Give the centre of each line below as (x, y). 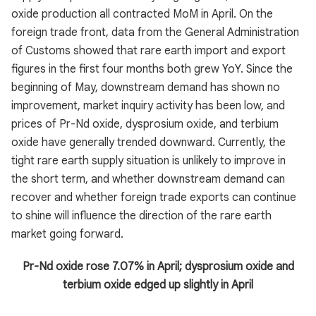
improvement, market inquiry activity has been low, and (148, 106)
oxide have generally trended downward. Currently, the (148, 142)
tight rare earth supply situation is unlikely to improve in (148, 161)
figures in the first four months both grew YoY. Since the (152, 69)
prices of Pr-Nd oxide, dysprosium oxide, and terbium (145, 124)
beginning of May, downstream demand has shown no (146, 87)
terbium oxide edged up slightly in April (158, 285)
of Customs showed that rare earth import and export (148, 51)
